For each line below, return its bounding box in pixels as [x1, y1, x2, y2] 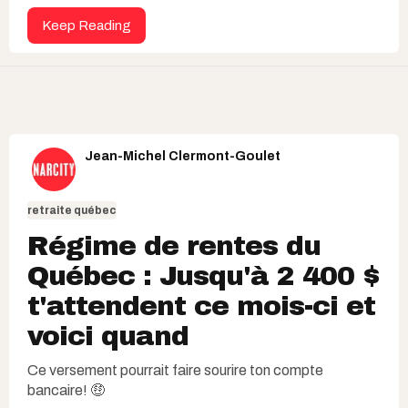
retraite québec [27, 203, 117, 217]
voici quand [27, 321, 189, 351]
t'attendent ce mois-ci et [27, 291, 375, 321]
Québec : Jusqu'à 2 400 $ [27, 260, 380, 291]
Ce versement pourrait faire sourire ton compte [27, 362, 323, 378]
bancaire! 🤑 [27, 382, 105, 398]
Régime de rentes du [27, 230, 321, 260]
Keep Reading [42, 17, 131, 33]
